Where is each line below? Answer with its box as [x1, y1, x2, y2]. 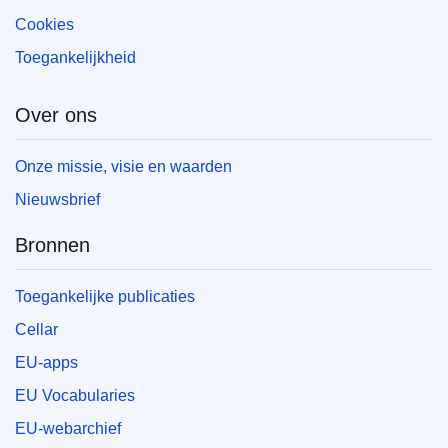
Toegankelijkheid [15, 49, 136, 67]
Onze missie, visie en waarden [15, 158, 232, 176]
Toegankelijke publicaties [15, 288, 195, 306]
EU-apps [15, 354, 78, 372]
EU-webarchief [15, 420, 121, 438]
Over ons [15, 104, 97, 127]
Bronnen [15, 234, 90, 257]
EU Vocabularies [15, 387, 135, 405]
